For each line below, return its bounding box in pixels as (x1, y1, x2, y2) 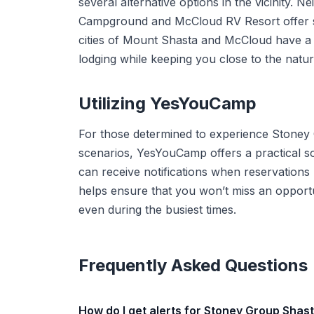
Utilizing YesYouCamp (78, 93, 257, 114)
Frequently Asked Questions (78, 255, 308, 275)
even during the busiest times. (78, 203, 236, 217)
